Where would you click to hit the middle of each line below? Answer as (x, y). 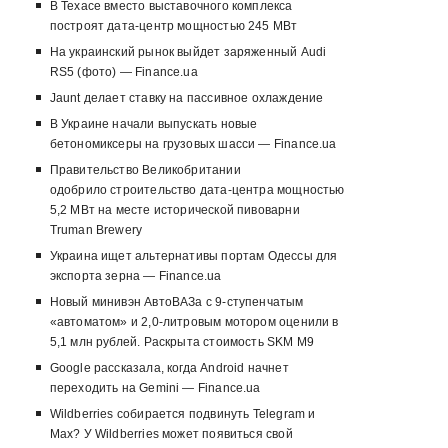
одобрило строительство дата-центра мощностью (197, 190)
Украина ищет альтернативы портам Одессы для (193, 256)
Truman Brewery (96, 230)
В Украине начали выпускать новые (153, 124)
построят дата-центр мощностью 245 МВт (173, 26)
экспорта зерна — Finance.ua (135, 276)
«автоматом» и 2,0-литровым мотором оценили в (194, 322)
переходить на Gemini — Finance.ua (155, 388)
